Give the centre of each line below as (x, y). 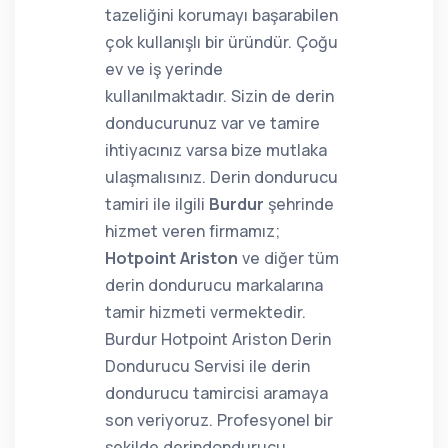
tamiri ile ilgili (157, 204)
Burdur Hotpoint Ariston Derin (218, 339)
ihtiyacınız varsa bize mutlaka (216, 150)
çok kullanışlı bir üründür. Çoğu (221, 42)
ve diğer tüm (288, 258)
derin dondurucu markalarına (214, 285)
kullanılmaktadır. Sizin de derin (219, 96)
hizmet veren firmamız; (192, 231)
